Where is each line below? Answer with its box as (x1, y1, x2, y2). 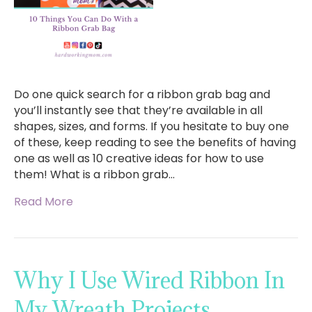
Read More (14, 194, 73, 210)
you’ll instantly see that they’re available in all (14, 102, 263, 119)
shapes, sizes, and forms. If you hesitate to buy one (14, 118, 289, 135)
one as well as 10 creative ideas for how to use (14, 150, 264, 167)
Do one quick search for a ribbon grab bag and (14, 86, 270, 103)
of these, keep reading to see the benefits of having (14, 134, 296, 151)
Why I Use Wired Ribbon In (14, 266, 285, 295)
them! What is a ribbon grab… (14, 166, 175, 183)
